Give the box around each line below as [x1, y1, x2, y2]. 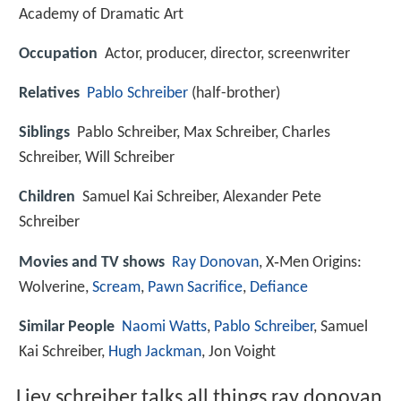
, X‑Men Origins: [259, 253, 362, 271]
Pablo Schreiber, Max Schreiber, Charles [77, 124, 330, 142]
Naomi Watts [122, 318, 207, 336]
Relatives [19, 85, 80, 103]
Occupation [19, 45, 98, 63]
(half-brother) [188, 85, 280, 103]
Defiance [250, 278, 308, 296]
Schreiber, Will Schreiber [19, 149, 175, 167]
